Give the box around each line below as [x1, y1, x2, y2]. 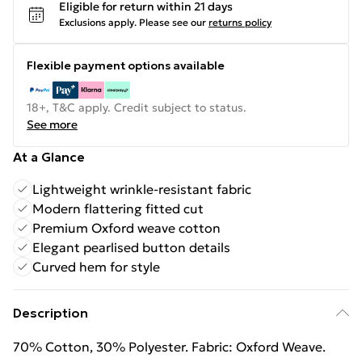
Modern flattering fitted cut [32, 200, 204, 217]
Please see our [139, 16, 206, 28]
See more [27, 117, 78, 132]
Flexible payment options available [27, 58, 225, 73]
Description [13, 305, 88, 321]
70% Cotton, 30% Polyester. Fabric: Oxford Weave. [13, 339, 326, 355]
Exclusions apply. [59, 16, 137, 28]
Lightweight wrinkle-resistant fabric [32, 181, 251, 197]
